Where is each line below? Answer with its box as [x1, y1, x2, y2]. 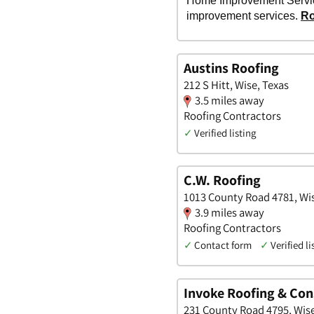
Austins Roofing [184, 58, 279, 77]
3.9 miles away [195, 205, 264, 221]
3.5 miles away [195, 92, 264, 108]
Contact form [194, 238, 252, 252]
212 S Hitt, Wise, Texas [184, 76, 289, 93]
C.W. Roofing [184, 171, 261, 190]
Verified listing [194, 125, 256, 139]
